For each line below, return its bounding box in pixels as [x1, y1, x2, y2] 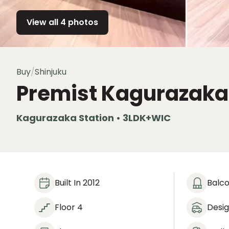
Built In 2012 [55, 177, 100, 189]
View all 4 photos [27, 16, 98, 28]
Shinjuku [35, 66, 66, 78]
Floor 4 [55, 201, 83, 213]
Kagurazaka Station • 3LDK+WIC [16, 111, 171, 124]
